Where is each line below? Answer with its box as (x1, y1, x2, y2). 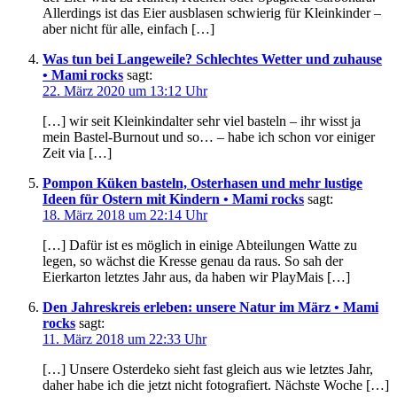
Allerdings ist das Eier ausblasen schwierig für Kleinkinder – (43, 5, 381, 21)
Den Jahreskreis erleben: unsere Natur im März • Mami (43, 300, 378, 315)
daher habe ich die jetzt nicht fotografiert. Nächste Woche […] (43, 378, 389, 393)
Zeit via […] (43, 145, 112, 161)
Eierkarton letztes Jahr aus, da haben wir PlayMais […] (43, 269, 350, 285)
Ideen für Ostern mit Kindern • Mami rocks (43, 191, 304, 207)
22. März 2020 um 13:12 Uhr (43, 83, 207, 99)
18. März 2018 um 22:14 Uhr (43, 207, 207, 223)
